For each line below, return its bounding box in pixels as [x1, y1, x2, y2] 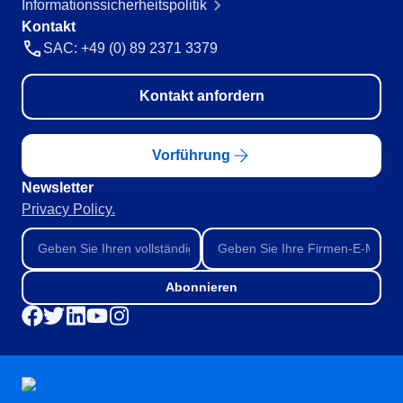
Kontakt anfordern [139, 88, 264, 104]
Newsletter [22, 179, 94, 195]
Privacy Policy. [22, 201, 115, 217]
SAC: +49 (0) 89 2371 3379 [43, 40, 218, 56]
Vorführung [151, 147, 230, 163]
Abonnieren [166, 280, 237, 295]
